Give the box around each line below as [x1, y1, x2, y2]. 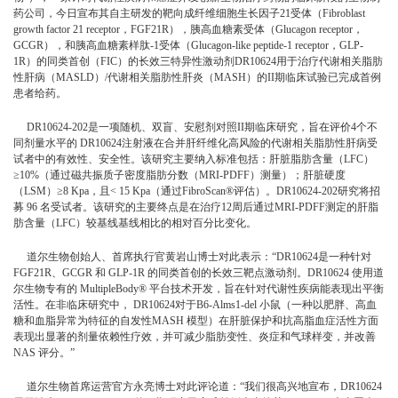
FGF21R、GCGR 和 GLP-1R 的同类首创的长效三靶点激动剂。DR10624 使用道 [13, 267, 384, 279]
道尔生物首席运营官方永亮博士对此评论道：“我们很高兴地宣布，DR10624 [13, 380, 382, 393]
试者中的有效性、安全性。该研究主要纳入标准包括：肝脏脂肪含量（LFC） [13, 153, 374, 165]
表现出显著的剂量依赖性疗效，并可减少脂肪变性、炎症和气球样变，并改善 [13, 330, 376, 343]
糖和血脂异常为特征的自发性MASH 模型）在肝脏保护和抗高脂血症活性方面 [13, 314, 378, 327]
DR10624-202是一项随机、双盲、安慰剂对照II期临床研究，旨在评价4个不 [13, 121, 378, 133]
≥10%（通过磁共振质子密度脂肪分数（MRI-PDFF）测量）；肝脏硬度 [13, 169, 346, 181]
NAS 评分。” [13, 346, 75, 359]
